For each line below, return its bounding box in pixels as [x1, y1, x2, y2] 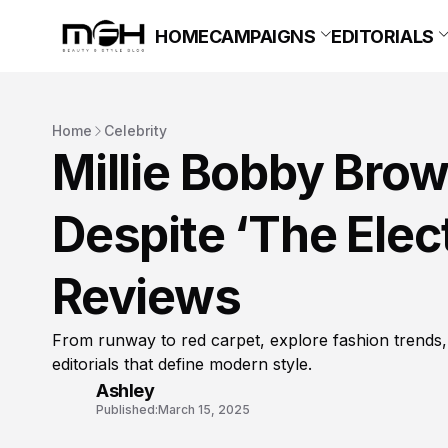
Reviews [52, 267, 241, 327]
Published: [96, 401, 158, 417]
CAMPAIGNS [208, 25, 316, 47]
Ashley [96, 379, 155, 401]
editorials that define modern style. [52, 354, 312, 375]
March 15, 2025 [158, 401, 250, 417]
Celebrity [104, 122, 167, 139]
